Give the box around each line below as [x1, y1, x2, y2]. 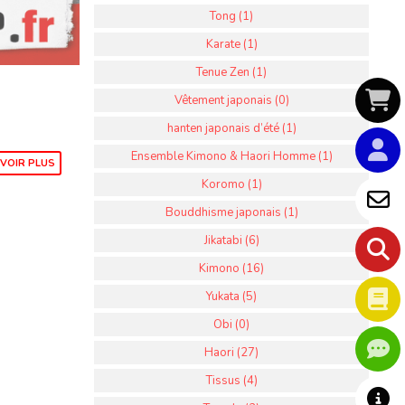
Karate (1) [205, 36, 258, 52]
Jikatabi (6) [203, 232, 259, 249]
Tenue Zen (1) [196, 64, 267, 80]
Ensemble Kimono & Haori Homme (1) [130, 148, 333, 165]
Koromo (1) [201, 176, 262, 193]
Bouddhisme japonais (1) [165, 204, 298, 221]
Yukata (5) [206, 288, 257, 305]
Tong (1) [210, 8, 253, 24]
